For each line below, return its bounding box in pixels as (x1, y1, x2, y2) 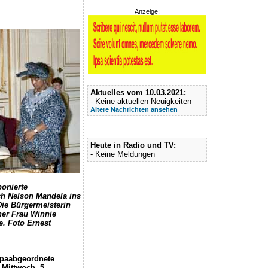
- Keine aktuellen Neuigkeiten (90, 97, 191, 106)
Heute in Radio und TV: (90, 141, 176, 150)
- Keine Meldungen (90, 150, 155, 159)
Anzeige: (135, 8, 160, 15)
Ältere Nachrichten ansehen (90, 106, 178, 113)
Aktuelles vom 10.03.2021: (90, 88, 186, 97)
